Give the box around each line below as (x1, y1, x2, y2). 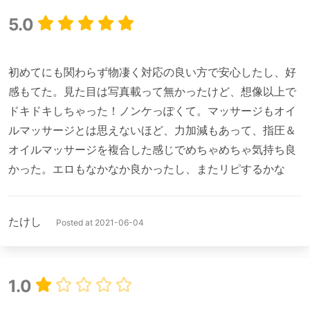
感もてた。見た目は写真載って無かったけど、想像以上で (8, 84, 296, 98)
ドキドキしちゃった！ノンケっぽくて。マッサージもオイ (8, 103, 296, 118)
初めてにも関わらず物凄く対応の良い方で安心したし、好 (8, 64, 296, 79)
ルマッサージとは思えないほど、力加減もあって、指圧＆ (8, 122, 296, 137)
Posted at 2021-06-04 (56, 217, 144, 228)
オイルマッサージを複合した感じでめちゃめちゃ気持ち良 (8, 142, 296, 156)
